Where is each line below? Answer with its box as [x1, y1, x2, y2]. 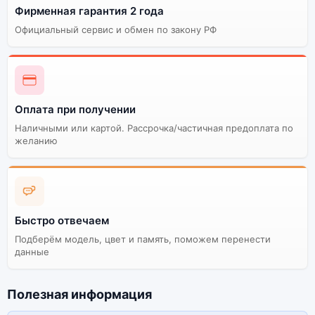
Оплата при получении [15, 102, 136, 116]
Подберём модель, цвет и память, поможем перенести [15, 233, 271, 245]
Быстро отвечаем [15, 213, 109, 227]
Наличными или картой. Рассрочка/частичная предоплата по [15, 122, 293, 134]
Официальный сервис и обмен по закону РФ [15, 23, 217, 35]
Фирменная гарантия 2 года [15, 4, 164, 18]
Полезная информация [7, 286, 152, 302]
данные [15, 245, 49, 257]
